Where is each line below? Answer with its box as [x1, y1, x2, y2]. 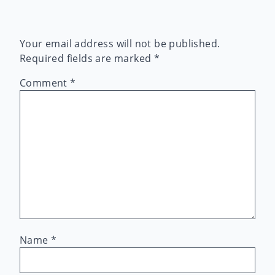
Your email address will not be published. [20, 37, 220, 50]
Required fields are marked [20, 52, 154, 65]
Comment [20, 76, 71, 90]
